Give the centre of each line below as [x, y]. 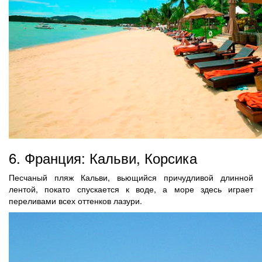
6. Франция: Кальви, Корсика [103, 157]
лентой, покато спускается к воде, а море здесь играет [131, 189]
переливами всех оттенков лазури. [75, 200]
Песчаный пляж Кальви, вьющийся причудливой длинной [131, 177]
